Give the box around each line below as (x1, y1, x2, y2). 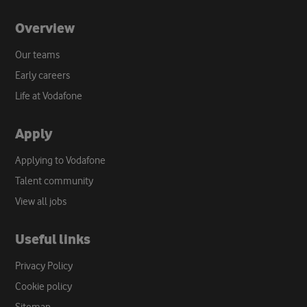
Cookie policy (15, 280, 73, 293)
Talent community (15, 175, 94, 187)
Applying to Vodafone (15, 154, 106, 167)
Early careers (15, 69, 71, 82)
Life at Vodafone (15, 90, 83, 102)
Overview (15, 21, 75, 36)
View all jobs (15, 195, 67, 208)
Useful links (15, 232, 91, 247)
